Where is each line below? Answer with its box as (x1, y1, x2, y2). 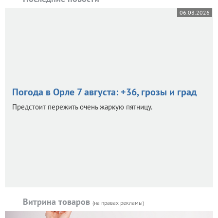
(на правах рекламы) (92, 199, 144, 207)
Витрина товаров (23, 196, 92, 208)
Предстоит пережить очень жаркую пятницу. (12, 102, 152, 112)
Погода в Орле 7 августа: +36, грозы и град (12, 86, 197, 99)
